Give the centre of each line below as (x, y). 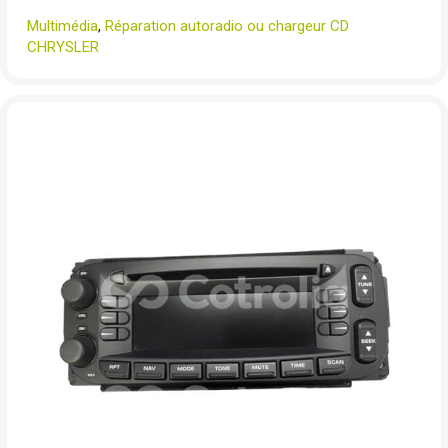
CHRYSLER (63, 47)
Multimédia (62, 26)
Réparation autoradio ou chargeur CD (227, 26)
